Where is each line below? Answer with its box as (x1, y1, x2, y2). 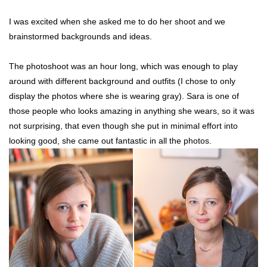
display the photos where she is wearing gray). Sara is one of (9, 91, 239, 101)
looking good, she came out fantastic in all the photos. (9, 136, 212, 146)
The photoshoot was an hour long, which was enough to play (9, 61, 238, 72)
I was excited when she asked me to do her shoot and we (9, 17, 225, 27)
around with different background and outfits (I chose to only (9, 76, 235, 86)
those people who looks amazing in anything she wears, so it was (9, 106, 254, 116)
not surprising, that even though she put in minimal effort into (9, 121, 238, 131)
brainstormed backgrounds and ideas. (9, 32, 152, 42)
